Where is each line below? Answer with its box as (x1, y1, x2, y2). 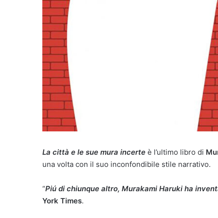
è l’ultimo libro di (145, 147, 206, 157)
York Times (42, 196, 82, 205)
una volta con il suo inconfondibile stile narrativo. (42, 160, 211, 169)
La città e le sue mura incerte (42, 147, 145, 157)
